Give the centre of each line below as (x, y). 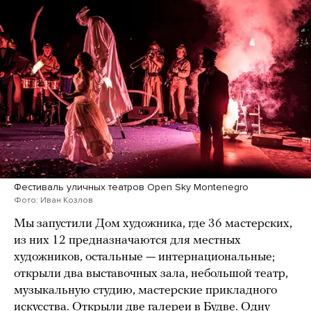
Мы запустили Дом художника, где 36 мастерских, (153, 224)
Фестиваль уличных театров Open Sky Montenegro (131, 187)
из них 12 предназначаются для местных (127, 241)
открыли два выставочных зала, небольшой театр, (151, 274)
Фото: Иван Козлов (53, 200)
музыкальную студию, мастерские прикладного (145, 291)
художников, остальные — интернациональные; (144, 258)
